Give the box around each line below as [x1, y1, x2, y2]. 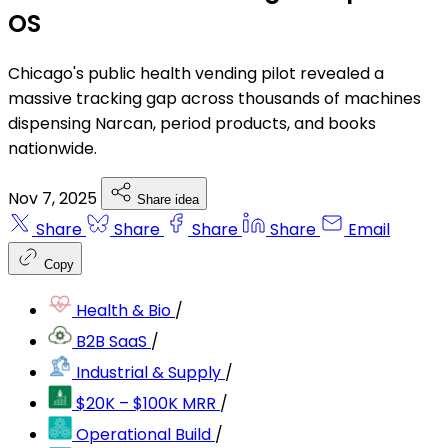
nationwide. [8, 137, 97, 161]
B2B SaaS [76, 330, 147, 354]
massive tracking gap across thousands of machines [8, 87, 421, 111]
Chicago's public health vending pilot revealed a [8, 62, 384, 86]
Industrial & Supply [76, 361, 221, 385]
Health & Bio [76, 299, 171, 323]
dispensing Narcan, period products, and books [8, 112, 376, 136]
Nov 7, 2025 [8, 187, 101, 211]
